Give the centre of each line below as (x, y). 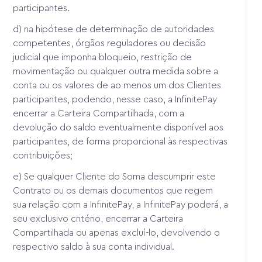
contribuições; (44, 155)
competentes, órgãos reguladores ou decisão (110, 43)
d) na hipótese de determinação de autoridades (114, 29)
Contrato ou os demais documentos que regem (113, 190)
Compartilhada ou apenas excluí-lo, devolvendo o (117, 232)
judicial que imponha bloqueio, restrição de (103, 57)
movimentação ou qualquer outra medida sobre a (116, 71)
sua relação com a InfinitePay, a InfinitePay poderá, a (121, 204)
